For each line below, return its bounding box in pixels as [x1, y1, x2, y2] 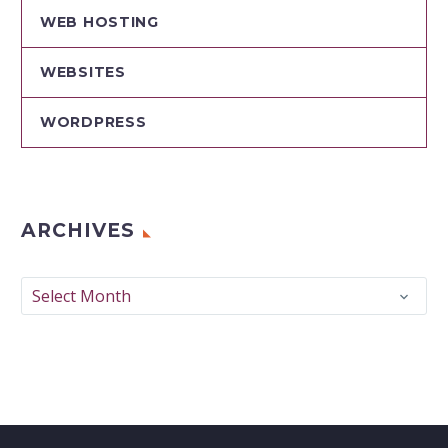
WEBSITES [40, 63, 126, 82]
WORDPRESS [40, 113, 147, 132]
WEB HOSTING [40, 13, 159, 32]
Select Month [32, 285, 131, 308]
